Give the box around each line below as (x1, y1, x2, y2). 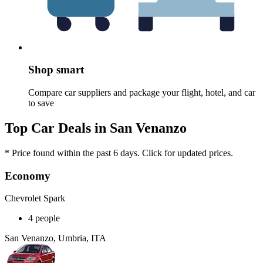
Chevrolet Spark (5, 193, 65, 204)
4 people (28, 213, 60, 224)
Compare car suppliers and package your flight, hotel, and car (28, 87, 255, 98)
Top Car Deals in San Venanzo (5, 120, 187, 136)
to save (28, 98, 54, 109)
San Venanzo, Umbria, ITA (5, 233, 106, 244)
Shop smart (28, 63, 84, 76)
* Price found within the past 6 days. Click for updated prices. (5, 147, 233, 158)
